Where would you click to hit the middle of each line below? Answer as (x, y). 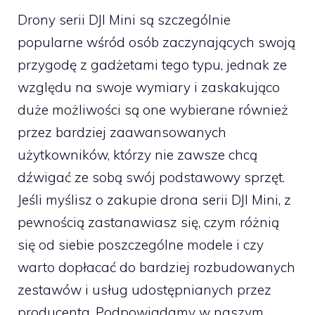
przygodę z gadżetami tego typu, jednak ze (152, 64)
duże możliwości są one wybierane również (153, 109)
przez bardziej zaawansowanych (122, 132)
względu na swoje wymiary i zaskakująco (149, 87)
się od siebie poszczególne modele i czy (141, 244)
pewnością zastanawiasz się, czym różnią (148, 222)
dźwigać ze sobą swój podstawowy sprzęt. (151, 177)
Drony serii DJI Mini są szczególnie (124, 19)
